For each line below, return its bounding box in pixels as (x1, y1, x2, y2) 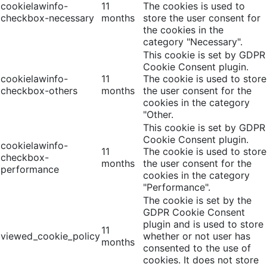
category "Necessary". (143, 36, 243, 48)
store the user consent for (143, 12, 260, 24)
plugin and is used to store (143, 218, 263, 230)
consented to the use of (143, 242, 251, 254)
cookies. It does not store (143, 254, 259, 266)
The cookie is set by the (143, 194, 252, 206)
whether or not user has (143, 230, 250, 242)
